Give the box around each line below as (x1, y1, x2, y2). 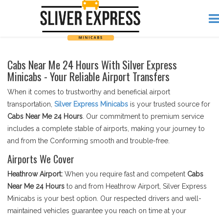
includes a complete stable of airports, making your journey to (7, 125, 205, 132)
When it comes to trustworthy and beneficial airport (7, 88, 170, 96)
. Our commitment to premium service (83, 112, 204, 120)
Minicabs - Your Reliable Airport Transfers (7, 68, 170, 84)
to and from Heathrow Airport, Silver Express (66, 182, 207, 190)
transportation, (7, 100, 54, 108)
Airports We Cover (7, 152, 74, 166)
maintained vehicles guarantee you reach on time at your (7, 207, 186, 215)
